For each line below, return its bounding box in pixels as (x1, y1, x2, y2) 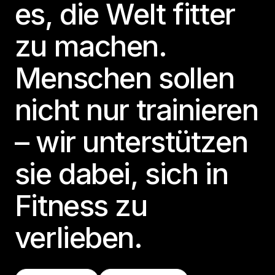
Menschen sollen (14, 60, 234, 96)
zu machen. (14, 28, 167, 64)
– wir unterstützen (14, 124, 248, 160)
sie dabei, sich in (14, 156, 228, 192)
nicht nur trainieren (14, 92, 258, 128)
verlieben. (14, 220, 142, 255)
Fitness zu (14, 188, 147, 223)
